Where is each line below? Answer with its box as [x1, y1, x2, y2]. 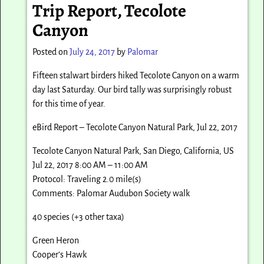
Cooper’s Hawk [32, 249, 87, 259]
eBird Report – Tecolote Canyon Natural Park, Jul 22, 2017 [32, 122, 238, 132]
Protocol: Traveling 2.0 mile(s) [32, 174, 142, 184]
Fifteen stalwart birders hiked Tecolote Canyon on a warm [32, 70, 240, 80]
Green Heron [32, 235, 80, 245]
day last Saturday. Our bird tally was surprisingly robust [32, 84, 232, 94]
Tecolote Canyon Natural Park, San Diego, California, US [32, 146, 235, 156]
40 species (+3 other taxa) [32, 212, 125, 222]
